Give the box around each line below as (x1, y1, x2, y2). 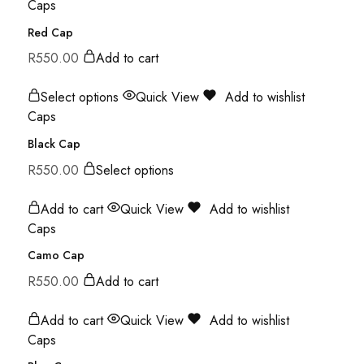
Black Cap (28, 135, 80, 152)
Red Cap (28, 24, 73, 41)
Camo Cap (28, 247, 84, 264)
